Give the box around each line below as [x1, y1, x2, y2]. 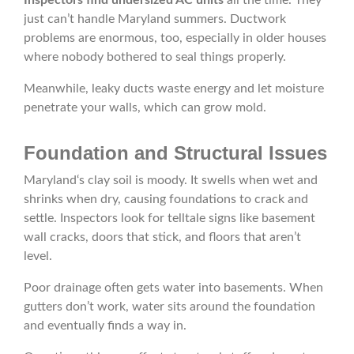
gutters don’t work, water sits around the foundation [24, 300, 315, 314]
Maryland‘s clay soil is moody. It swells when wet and [24, 174, 318, 187]
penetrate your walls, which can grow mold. [24, 101, 266, 115]
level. [24, 250, 52, 263]
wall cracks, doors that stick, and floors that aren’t [24, 231, 301, 244]
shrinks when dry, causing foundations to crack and [24, 193, 308, 206]
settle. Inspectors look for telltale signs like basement [24, 212, 315, 225]
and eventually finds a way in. [24, 319, 186, 333]
